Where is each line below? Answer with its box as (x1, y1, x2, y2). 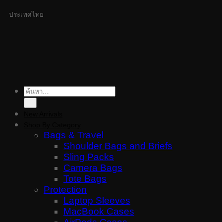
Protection (44, 184, 87, 195)
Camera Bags (63, 163, 122, 173)
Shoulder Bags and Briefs (63, 141, 172, 151)
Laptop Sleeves (63, 195, 130, 206)
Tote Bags (63, 173, 107, 184)
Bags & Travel (44, 130, 104, 140)
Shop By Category (24, 121, 81, 129)
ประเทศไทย (9, 11, 44, 19)
